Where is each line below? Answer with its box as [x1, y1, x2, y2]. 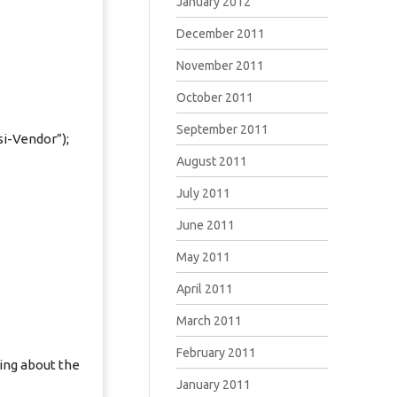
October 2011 [175, 90, 253, 105]
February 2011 [175, 346, 256, 360]
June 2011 [175, 218, 235, 232]
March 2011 [175, 314, 242, 328]
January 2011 [175, 378, 251, 392]
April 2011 [175, 282, 233, 296]
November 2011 [175, 58, 264, 73]
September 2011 [175, 122, 269, 136]
